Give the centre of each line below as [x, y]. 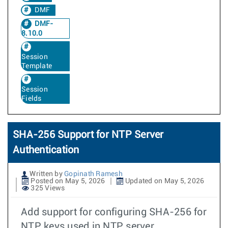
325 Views [47, 188]
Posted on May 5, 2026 [67, 181]
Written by [46, 174]
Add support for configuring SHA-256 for [114, 212]
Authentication [46, 150]
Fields [32, 99]
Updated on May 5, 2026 [164, 181]
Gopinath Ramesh [93, 174]
